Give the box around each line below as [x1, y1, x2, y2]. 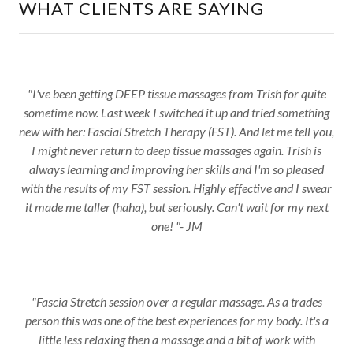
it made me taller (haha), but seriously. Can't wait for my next [24, 199, 329, 214]
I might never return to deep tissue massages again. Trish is [32, 143, 321, 158]
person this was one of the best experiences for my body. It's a [24, 313, 329, 328]
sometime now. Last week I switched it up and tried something [24, 105, 329, 120]
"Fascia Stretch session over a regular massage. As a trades [31, 294, 322, 309]
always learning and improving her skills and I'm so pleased [29, 162, 324, 176]
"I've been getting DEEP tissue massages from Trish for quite [27, 86, 326, 101]
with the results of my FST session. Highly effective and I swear [21, 180, 332, 195]
